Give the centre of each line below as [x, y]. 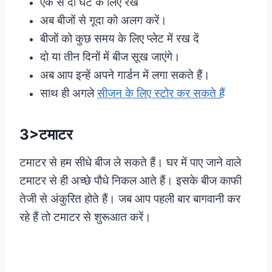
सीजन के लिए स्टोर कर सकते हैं [161, 93]
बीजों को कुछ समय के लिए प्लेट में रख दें [120, 38]
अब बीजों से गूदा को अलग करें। [104, 20]
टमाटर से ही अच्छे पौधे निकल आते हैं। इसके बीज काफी [131, 180]
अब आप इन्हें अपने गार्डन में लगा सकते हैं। [125, 75]
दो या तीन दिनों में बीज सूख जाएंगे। [112, 56]
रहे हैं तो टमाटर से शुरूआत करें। [85, 217]
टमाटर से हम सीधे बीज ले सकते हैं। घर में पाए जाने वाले [130, 162]
